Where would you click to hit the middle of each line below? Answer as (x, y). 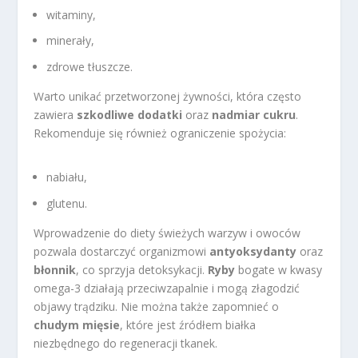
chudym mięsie (77, 325)
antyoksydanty (253, 252)
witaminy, (72, 14)
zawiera (56, 115)
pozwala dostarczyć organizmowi (122, 252)
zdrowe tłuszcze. (90, 67)
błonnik (55, 270)
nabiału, (67, 177)
